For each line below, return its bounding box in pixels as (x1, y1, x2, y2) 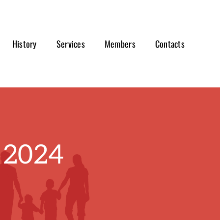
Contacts (155, 37, 185, 50)
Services (56, 37, 85, 50)
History (12, 37, 37, 50)
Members (104, 37, 136, 50)
